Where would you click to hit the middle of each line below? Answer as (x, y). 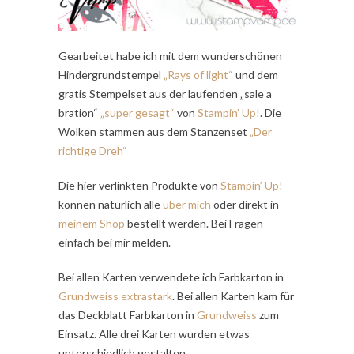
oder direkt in (245, 205)
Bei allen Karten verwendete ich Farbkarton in (171, 277)
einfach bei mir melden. (115, 243)
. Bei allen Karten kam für (233, 296)
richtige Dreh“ (93, 151)
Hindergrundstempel (111, 75)
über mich (187, 205)
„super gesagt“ (137, 113)
